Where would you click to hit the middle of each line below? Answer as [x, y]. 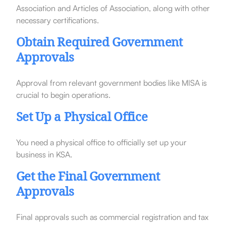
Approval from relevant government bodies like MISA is [111, 82]
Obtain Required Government [99, 43]
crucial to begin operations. [63, 95]
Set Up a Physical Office [82, 118]
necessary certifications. [57, 20]
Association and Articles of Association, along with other [113, 8]
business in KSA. [44, 154]
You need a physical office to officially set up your [101, 142]
